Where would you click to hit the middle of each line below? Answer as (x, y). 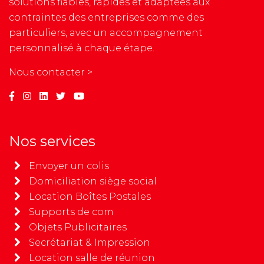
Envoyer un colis (69, 166)
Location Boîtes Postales (90, 196)
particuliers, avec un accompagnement (106, 32)
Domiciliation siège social (93, 181)
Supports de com (71, 212)
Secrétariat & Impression (90, 242)
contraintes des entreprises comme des (106, 17)
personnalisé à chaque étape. (82, 48)
